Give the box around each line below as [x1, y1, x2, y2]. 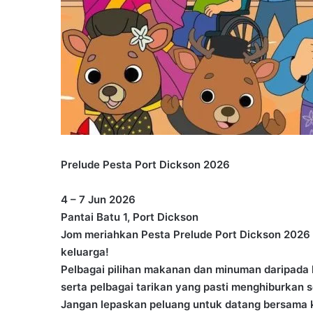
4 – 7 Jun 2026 [61, 192, 136, 206]
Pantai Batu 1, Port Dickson [61, 210, 198, 224]
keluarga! [61, 245, 109, 259]
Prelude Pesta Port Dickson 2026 [61, 157, 230, 171]
